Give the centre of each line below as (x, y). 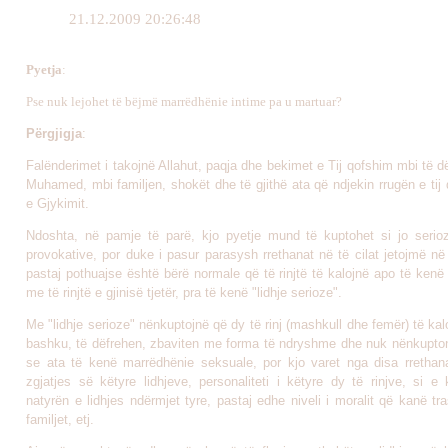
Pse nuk (48, 101)
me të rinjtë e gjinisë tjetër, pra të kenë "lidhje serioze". (184, 292)
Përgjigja (54, 133)
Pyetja (44, 69)
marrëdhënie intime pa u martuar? (251, 101)
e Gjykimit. (57, 203)
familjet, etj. (60, 419)
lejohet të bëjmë (116, 101)
